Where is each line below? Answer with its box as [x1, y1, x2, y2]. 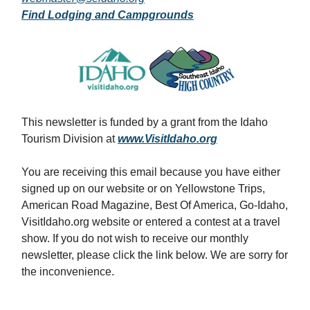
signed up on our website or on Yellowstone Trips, [21, 183, 265, 195]
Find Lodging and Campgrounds [21, 9, 194, 21]
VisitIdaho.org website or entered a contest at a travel [21, 216, 280, 228]
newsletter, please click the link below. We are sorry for [21, 249, 288, 262]
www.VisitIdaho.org [118, 133, 217, 145]
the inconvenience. [21, 266, 114, 278]
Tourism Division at [21, 133, 118, 145]
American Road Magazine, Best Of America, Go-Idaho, [21, 199, 288, 212]
